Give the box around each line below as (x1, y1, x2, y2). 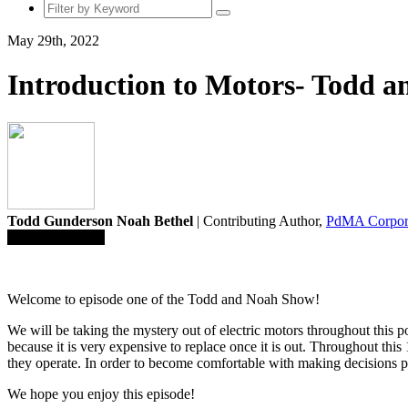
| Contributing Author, (193, 212, 326, 229)
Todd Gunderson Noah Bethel (7, 212, 193, 229)
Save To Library (7, 229, 105, 245)
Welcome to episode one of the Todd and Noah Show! (7, 291, 320, 307)
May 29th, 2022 (7, 32, 99, 48)
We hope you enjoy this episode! (7, 385, 195, 402)
